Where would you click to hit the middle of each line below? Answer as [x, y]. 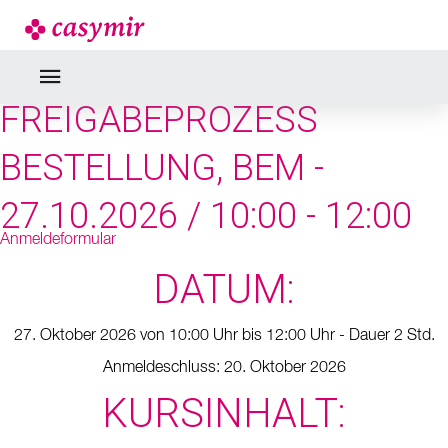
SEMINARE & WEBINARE [224, 24]
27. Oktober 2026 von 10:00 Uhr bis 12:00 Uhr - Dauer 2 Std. [224, 336]
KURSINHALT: [224, 413]
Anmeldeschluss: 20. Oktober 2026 [224, 368]
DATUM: [224, 289]
